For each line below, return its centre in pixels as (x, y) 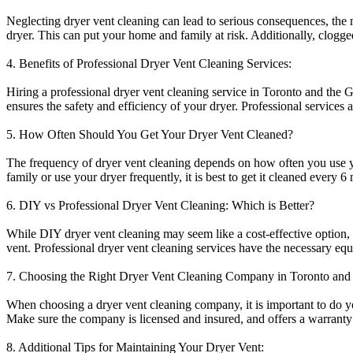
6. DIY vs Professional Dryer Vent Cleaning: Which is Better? (160, 205)
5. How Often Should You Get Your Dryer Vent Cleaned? (150, 134)
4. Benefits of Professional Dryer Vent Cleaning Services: (149, 63)
